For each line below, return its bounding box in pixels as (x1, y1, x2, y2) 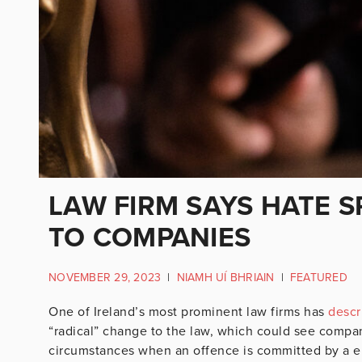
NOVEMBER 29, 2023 (48, 271, 162, 284)
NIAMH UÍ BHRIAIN (176, 271, 275, 284)
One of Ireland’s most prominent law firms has (48, 303, 325, 320)
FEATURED (289, 271, 347, 284)
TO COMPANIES (48, 221, 250, 255)
